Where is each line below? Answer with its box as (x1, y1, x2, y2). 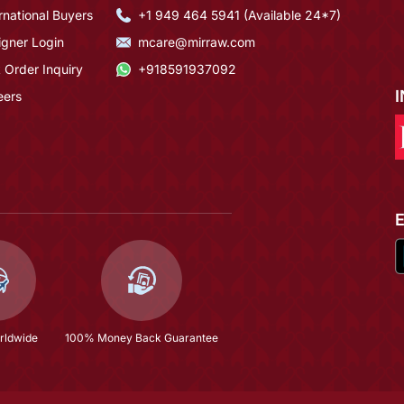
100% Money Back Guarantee (65, 331, 219, 345)
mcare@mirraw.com (138, 34, 255, 50)
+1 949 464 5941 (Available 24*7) (138, 7, 341, 23)
